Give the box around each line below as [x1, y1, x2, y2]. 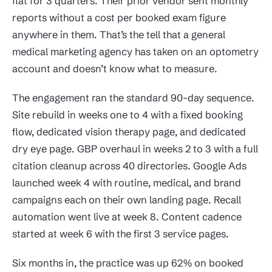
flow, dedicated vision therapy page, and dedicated [12, 125, 246, 138]
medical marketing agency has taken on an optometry [12, 45, 259, 58]
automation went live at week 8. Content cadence [12, 210, 242, 223]
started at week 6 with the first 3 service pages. [12, 227, 229, 240]
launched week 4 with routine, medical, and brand [12, 176, 241, 189]
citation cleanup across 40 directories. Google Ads [12, 159, 246, 172]
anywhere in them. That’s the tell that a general [12, 28, 225, 41]
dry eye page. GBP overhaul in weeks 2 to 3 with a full [12, 142, 258, 155]
